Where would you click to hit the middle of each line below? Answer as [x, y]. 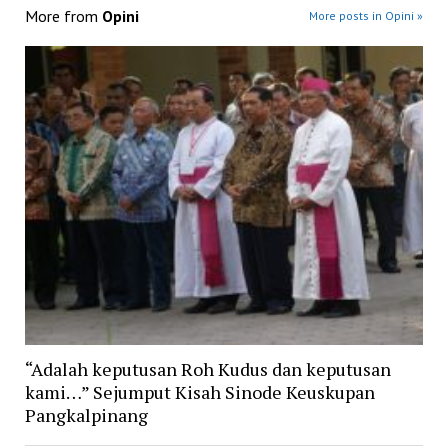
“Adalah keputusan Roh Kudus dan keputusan [207, 369]
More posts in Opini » [366, 15]
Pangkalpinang [86, 415]
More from [63, 15]
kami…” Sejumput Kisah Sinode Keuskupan [199, 392]
